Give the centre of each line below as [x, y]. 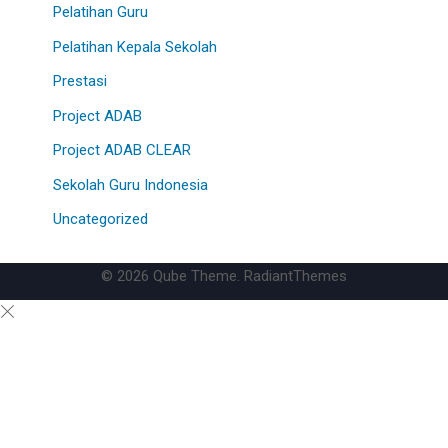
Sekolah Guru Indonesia [130, 184]
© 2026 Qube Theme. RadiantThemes [224, 275]
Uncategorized [100, 219]
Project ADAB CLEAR [121, 150]
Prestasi [79, 81]
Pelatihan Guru [100, 12]
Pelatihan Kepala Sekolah [134, 46]
